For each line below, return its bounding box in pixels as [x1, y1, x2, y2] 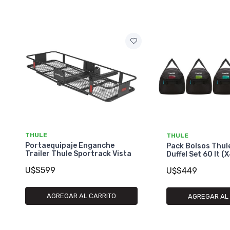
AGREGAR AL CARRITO [47, 192, 117, 200]
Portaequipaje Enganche [25, 141, 114, 150]
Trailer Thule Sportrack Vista [25, 149, 131, 159]
